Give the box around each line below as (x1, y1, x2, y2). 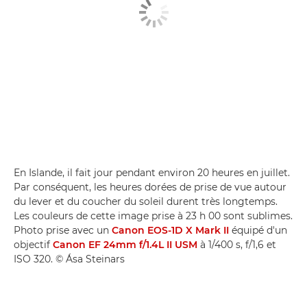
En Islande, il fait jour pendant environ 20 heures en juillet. (14, 166, 290, 179)
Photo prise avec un (14, 223, 112, 236)
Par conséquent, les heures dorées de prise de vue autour (14, 180, 286, 193)
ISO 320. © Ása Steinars (14, 252, 125, 265)
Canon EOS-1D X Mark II (112, 223, 229, 236)
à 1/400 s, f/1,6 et (197, 238, 276, 251)
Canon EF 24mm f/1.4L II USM (53, 238, 197, 251)
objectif (14, 238, 53, 251)
